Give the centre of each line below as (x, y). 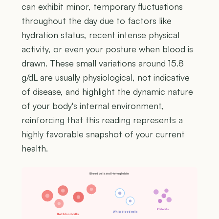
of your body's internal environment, (93, 106)
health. (35, 148)
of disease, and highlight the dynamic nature (107, 92)
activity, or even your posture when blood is (107, 49)
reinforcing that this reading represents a (102, 120)
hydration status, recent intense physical (100, 35)
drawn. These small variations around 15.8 (103, 63)
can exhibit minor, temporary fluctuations (102, 7)
